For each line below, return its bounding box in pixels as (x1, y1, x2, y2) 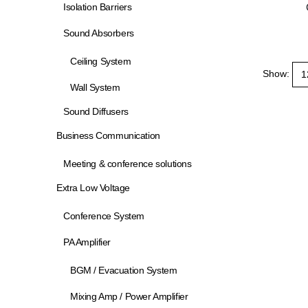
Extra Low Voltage (56, 182, 130, 193)
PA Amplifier (63, 236, 111, 247)
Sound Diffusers (63, 106, 129, 117)
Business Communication (56, 130, 160, 141)
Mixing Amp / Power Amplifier (70, 291, 188, 302)
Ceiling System (70, 56, 131, 67)
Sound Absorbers (63, 27, 134, 38)
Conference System (63, 210, 144, 221)
